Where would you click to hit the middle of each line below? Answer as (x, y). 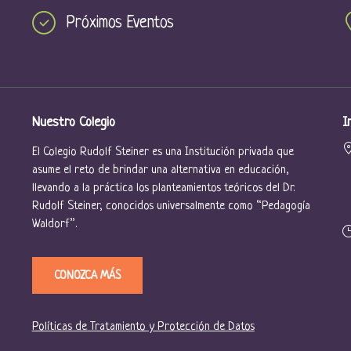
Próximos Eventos (120, 23)
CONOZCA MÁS (87, 275)
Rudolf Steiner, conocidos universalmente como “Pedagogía (171, 206)
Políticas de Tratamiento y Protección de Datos (143, 327)
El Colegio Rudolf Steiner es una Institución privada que (163, 152)
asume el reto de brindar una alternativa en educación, (160, 170)
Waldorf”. (54, 224)
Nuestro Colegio (73, 122)
